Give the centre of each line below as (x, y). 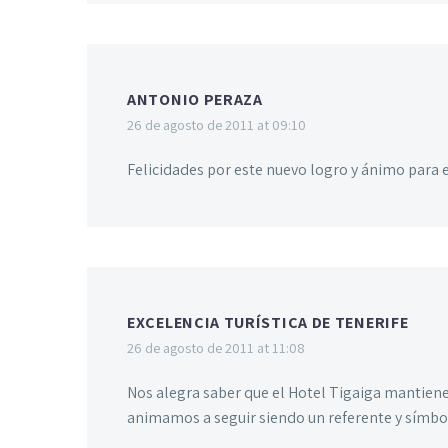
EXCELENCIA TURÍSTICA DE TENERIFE (268, 323)
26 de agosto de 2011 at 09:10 (216, 125)
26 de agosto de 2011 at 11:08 (216, 348)
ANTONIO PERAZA (195, 100)
